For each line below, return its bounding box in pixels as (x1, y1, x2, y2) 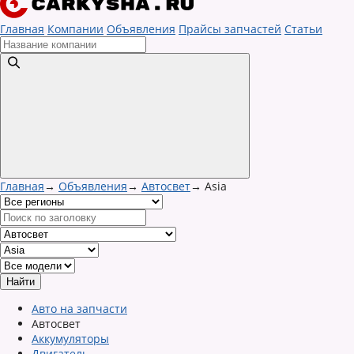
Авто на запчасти (32, 301, 127, 316)
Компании (47, 21, 104, 36)
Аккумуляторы (32, 331, 109, 346)
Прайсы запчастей (179, 21, 281, 36)
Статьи (284, 21, 322, 36)
